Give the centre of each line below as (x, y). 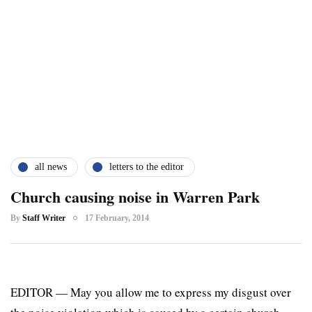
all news (51, 167)
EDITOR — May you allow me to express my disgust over (151, 292)
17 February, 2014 (117, 218)
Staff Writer (44, 218)
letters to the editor (147, 167)
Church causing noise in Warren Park (135, 196)
